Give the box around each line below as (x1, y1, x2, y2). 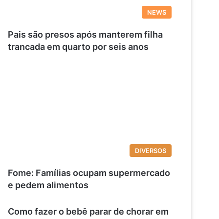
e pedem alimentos (8, 180, 89, 191)
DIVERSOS (135, 147, 166, 155)
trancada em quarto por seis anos (8, 41, 149, 52)
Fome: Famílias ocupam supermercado (8, 168, 171, 178)
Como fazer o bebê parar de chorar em (8, 206, 169, 217)
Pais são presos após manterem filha (8, 29, 163, 40)
